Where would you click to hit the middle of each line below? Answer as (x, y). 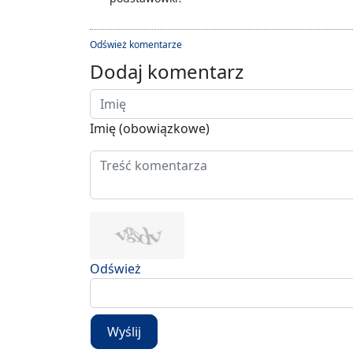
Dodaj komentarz (167, 72)
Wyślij (124, 332)
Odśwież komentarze (136, 45)
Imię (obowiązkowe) (150, 129)
